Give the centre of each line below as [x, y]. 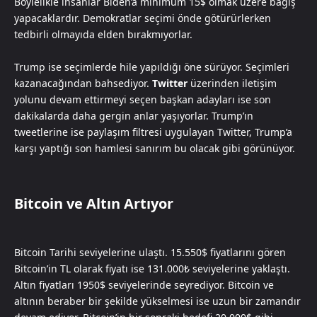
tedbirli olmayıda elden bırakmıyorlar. [103, 35]
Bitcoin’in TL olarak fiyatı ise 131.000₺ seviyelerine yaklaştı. [152, 269]
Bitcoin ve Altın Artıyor [94, 204]
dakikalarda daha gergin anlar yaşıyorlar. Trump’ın [134, 116]
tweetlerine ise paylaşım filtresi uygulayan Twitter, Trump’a [153, 132]
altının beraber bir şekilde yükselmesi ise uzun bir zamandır [157, 301]
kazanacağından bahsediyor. [83, 83]
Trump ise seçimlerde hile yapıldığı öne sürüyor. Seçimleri [152, 67]
